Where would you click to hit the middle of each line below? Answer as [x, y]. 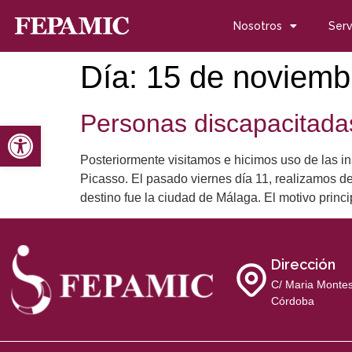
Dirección [303, 265]
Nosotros [257, 26]
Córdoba [293, 301]
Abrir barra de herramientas [163, 133]
